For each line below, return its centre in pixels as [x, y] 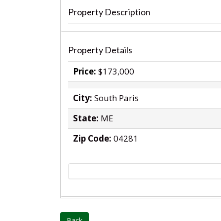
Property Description [109, 12]
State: [86, 118]
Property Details [100, 50]
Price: [85, 71]
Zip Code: [92, 138]
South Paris [116, 98]
